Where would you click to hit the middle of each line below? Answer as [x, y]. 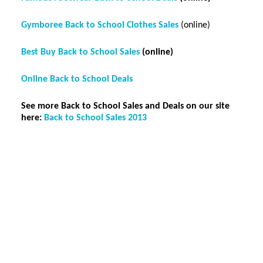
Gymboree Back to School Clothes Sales [100, 25]
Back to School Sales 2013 [95, 118]
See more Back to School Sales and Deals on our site [125, 106]
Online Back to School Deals [77, 79]
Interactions [55, 182]
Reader [41, 166]
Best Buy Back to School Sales [80, 52]
